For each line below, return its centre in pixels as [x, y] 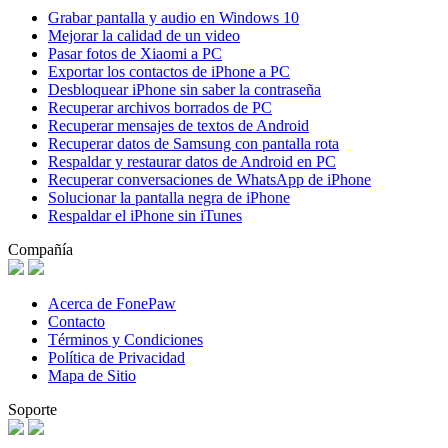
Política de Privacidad [116, 358]
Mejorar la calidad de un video [144, 36]
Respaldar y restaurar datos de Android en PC [192, 162]
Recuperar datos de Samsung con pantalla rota [193, 144]
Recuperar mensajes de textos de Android [178, 126]
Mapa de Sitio [92, 376]
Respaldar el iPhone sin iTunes [145, 216]
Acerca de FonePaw [112, 304]
